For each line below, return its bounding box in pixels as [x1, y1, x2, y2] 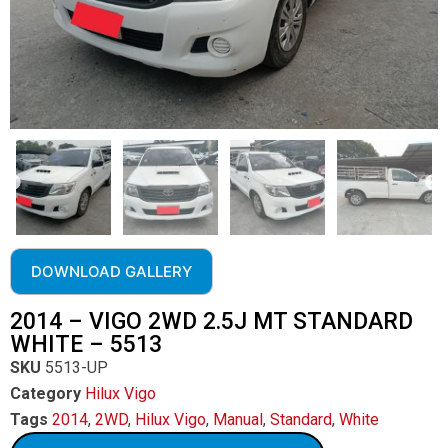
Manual [213, 410, 263, 429]
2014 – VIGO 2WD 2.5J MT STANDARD [10, 308, 413, 335]
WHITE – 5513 [10, 331, 162, 358]
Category [10, 384, 81, 403]
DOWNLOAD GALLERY [31, 262, 192, 281]
